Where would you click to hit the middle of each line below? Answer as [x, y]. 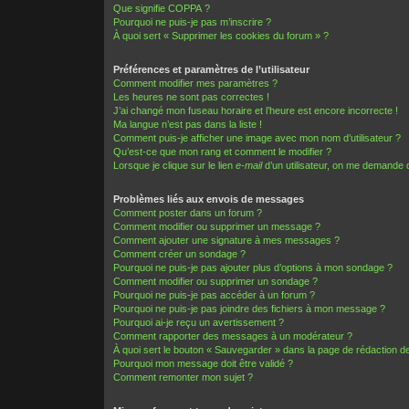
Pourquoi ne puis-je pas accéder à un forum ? [215, 295]
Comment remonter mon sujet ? [184, 378]
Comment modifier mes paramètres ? [196, 84]
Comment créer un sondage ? [180, 254]
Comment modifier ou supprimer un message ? [217, 227]
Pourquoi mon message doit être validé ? [204, 364]
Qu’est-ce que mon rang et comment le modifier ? [223, 152]
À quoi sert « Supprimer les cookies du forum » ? [221, 36]
